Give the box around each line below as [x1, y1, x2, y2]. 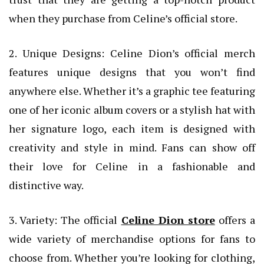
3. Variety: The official [9, 213, 121, 227]
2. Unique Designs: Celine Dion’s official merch [9, 46, 255, 61]
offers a [214, 213, 255, 227]
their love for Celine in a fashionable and [9, 159, 255, 174]
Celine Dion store [121, 213, 215, 227]
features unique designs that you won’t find [9, 65, 255, 80]
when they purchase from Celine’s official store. [9, 11, 237, 26]
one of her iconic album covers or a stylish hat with [9, 103, 255, 117]
